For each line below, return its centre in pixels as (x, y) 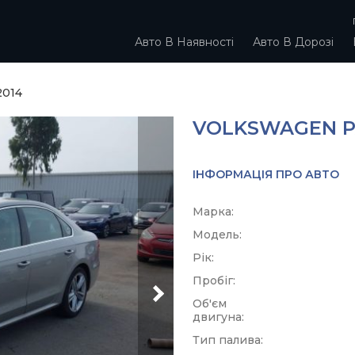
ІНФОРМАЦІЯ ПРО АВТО (266, 174)
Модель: (217, 235)
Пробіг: (214, 281)
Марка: (213, 212)
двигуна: (218, 317)
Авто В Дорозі (293, 42)
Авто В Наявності (184, 42)
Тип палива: (228, 340)
